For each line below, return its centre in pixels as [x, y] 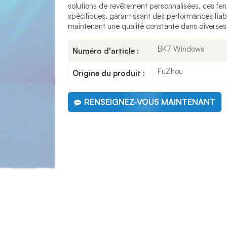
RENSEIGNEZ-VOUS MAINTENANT [149, 102]
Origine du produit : [108, 73]
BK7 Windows [181, 49]
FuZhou [171, 71]
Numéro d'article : [105, 51]
